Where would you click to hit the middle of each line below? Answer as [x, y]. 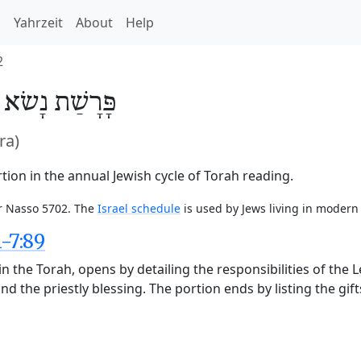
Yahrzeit [38, 23]
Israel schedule [139, 208]
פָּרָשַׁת [85, 103]
